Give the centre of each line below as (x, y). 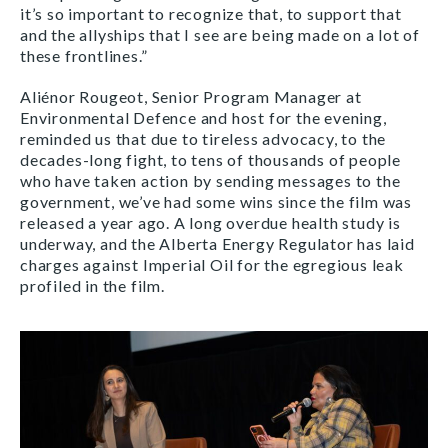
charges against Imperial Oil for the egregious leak (212, 264)
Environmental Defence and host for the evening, (203, 117)
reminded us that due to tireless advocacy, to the (203, 138)
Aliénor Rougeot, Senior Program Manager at (191, 96)
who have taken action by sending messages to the (210, 180)
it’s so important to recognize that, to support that (211, 13)
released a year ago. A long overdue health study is (210, 222)
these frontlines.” (84, 55)
